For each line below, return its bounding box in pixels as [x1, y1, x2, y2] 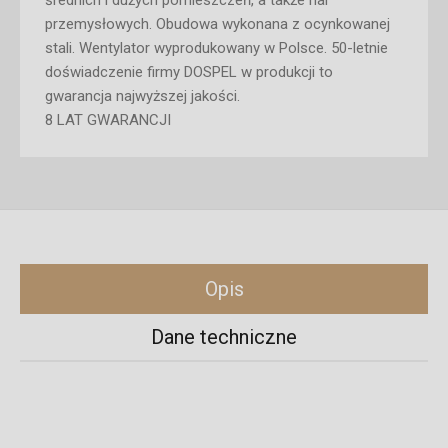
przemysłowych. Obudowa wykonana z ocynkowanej [45, 15, 390, 33]
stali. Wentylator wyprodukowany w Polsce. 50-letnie [45, 39, 388, 57]
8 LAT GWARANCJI [45, 111, 171, 129]
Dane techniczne [151, 325, 297, 349]
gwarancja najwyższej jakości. [45, 87, 240, 105]
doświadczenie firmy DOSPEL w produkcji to [45, 63, 333, 81]
